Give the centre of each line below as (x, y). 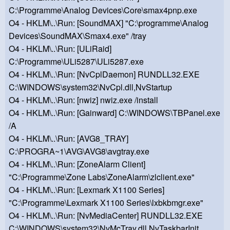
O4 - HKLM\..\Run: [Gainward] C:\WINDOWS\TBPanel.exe (114, 113)
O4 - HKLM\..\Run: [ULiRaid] (60, 49)
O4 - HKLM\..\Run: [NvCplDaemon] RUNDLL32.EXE (104, 74)
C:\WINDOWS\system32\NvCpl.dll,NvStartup (90, 87)
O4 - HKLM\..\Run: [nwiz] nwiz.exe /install (83, 100)
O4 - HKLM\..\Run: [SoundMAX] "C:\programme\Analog (109, 23)
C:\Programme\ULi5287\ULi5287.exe (76, 62)
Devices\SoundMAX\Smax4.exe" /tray (78, 36)
